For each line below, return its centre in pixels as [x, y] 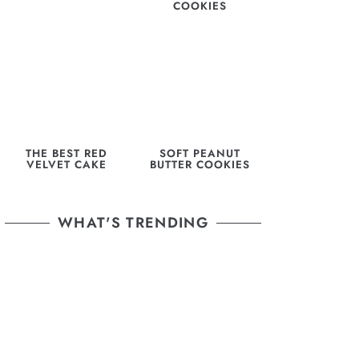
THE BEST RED [66, 153]
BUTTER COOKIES [200, 164]
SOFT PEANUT [200, 153]
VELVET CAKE [66, 164]
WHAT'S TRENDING [133, 223]
